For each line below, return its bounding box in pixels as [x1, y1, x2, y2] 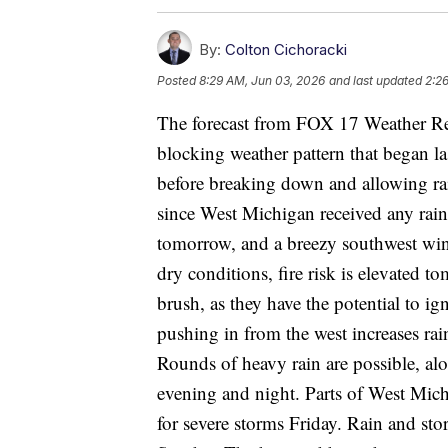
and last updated [329, 73, 422, 89]
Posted [157, 73, 199, 89]
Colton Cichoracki [225, 40, 347, 60]
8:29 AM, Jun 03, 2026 [199, 73, 325, 89]
